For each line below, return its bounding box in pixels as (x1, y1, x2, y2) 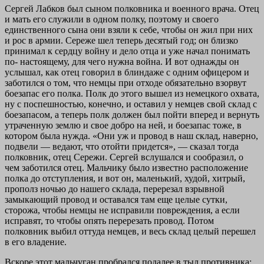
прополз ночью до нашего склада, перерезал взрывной (5, 183, 225, 194)
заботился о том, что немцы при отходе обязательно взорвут (5, 77, 246, 88)
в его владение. (5, 236, 67, 247)
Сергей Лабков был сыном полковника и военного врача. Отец (5, 3, 259, 14)
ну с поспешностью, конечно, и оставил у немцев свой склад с (5, 98, 257, 109)
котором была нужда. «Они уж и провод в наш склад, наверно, (5, 130, 258, 141)
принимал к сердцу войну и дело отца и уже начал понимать (5, 45, 250, 56)
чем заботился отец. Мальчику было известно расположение (5, 162, 248, 173)
